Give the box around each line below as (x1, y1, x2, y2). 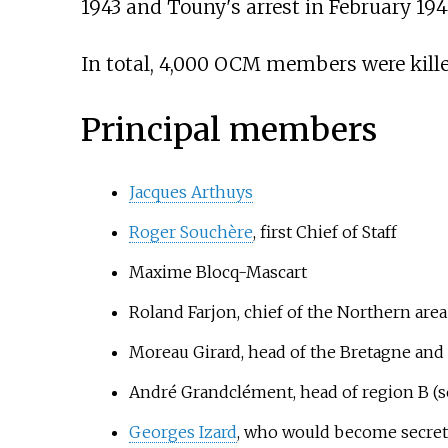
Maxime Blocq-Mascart (128, 262, 307, 283)
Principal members (80, 109, 377, 150)
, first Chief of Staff (252, 222, 397, 243)
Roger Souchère (128, 222, 253, 243)
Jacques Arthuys (128, 182, 253, 203)
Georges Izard (128, 422, 237, 443)
